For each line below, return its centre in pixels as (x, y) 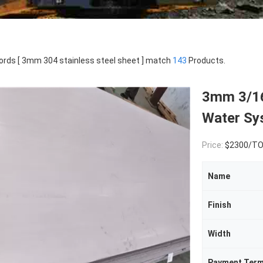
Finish (220, 205)
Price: (213, 145)
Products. (206, 60)
